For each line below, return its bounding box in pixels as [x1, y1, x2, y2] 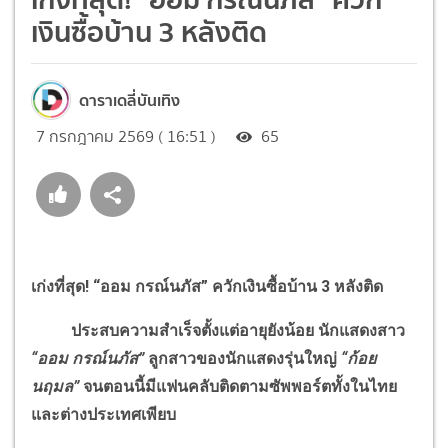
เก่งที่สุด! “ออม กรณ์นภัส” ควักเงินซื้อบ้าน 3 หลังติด [31, 276, 383, 296]
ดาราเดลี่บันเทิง [79, 86, 180, 113]
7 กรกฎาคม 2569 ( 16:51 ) [36, 124, 216, 148]
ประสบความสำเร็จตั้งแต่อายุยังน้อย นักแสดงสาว [31, 320, 405, 340]
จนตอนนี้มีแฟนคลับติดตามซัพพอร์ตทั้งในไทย [79, 376, 397, 396]
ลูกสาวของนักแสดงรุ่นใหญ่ [148, 348, 341, 368]
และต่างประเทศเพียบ [31, 404, 176, 424]
